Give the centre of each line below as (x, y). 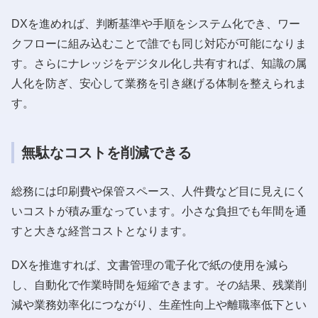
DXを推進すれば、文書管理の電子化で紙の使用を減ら (150, 265)
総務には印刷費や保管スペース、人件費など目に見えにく (159, 191)
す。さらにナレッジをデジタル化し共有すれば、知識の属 (159, 63)
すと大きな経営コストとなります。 (102, 231)
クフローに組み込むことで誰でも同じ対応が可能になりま (159, 43)
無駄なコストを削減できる (106, 152)
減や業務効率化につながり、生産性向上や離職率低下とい (159, 305)
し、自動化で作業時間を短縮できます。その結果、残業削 (159, 285)
